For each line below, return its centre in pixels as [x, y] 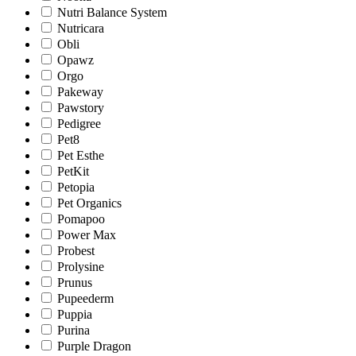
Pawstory [81, 108]
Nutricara [81, 29]
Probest [76, 251]
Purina [74, 331]
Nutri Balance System [112, 13]
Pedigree [79, 124]
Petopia [76, 188]
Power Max [87, 235]
